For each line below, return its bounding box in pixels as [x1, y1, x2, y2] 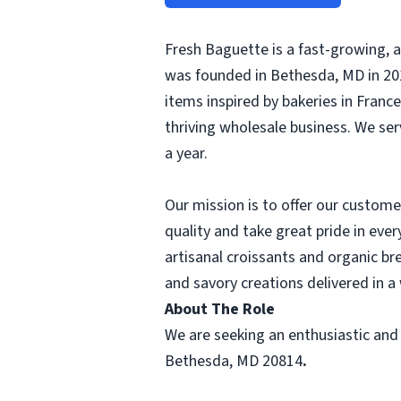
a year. [165, 142, 208, 165]
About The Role [165, 298, 275, 320]
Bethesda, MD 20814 [165, 350, 303, 372]
